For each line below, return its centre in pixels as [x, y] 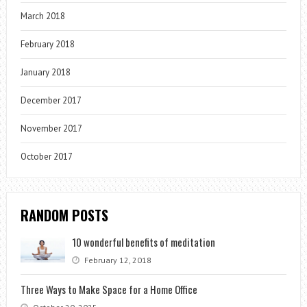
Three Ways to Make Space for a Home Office [109, 289]
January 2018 [45, 72]
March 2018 [42, 16]
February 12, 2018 [116, 260]
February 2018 [47, 44]
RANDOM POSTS [64, 215]
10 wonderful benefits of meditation [143, 242]
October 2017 [46, 156]
